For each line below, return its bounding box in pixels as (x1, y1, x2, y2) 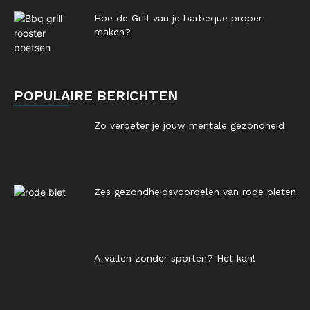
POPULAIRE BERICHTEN (14, 87, 178, 104)
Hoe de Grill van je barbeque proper (94, 12, 262, 24)
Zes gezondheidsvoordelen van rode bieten (94, 186, 296, 197)
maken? (94, 26, 131, 37)
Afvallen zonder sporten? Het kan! (94, 253, 255, 264)
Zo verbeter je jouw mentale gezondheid (94, 120, 284, 131)
